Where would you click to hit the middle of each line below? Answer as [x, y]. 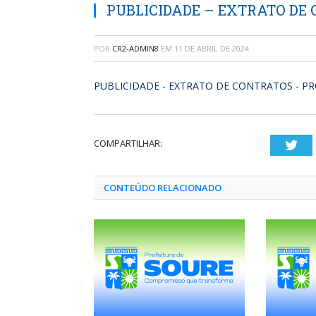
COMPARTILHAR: [128, 143]
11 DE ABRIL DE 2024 [212, 48]
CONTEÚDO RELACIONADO [163, 188]
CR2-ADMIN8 [135, 48]
